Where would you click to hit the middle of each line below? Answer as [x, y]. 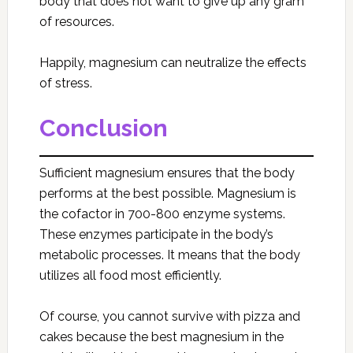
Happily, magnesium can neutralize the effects [173, 63]
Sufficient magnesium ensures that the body [167, 173]
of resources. [76, 22]
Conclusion [103, 128]
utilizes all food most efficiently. [130, 276]
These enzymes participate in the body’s [156, 235]
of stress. [65, 84]
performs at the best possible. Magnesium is [167, 194]
